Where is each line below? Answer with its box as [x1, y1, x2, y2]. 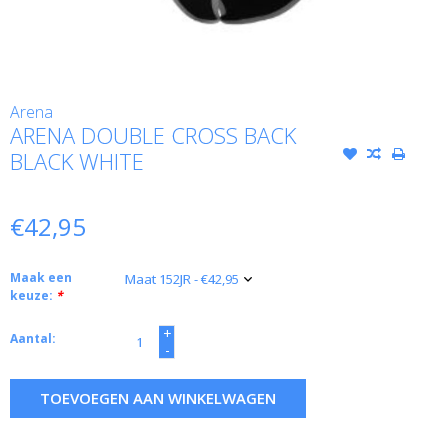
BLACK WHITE [10, 146, 144, 177]
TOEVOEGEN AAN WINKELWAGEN [40, 388, 276, 409]
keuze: [10, 287, 56, 305]
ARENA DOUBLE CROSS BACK [10, 120, 296, 151]
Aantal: [10, 330, 56, 348]
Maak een [10, 269, 72, 287]
